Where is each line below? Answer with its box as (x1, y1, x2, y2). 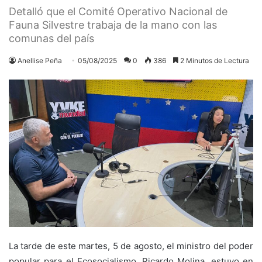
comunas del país (9, 32, 94, 44)
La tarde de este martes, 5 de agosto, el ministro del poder (9, 240, 253, 251)
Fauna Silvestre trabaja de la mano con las (9, 18, 217, 31)
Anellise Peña (18, 56, 62, 65)
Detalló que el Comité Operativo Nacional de (9, 5, 227, 18)
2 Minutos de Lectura (178, 56, 249, 65)
